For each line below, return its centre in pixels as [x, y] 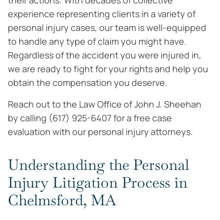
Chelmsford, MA [62, 200]
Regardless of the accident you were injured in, [105, 55]
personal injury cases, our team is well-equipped [107, 27]
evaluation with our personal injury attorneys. [100, 132]
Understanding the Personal [98, 165]
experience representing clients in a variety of [102, 14]
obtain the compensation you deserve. [88, 82]
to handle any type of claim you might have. [97, 41]
